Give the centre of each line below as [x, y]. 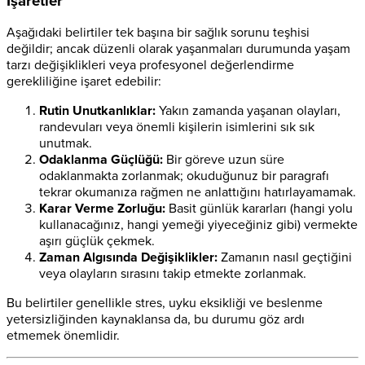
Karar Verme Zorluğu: [102, 209]
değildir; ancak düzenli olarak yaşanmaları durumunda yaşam [178, 49]
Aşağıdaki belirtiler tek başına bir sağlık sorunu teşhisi [158, 33]
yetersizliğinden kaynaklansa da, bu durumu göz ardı [156, 320]
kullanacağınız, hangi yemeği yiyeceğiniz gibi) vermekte [198, 225]
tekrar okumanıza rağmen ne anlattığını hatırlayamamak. [198, 193]
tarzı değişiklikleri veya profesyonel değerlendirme [150, 66]
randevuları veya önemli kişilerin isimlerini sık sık [177, 128]
